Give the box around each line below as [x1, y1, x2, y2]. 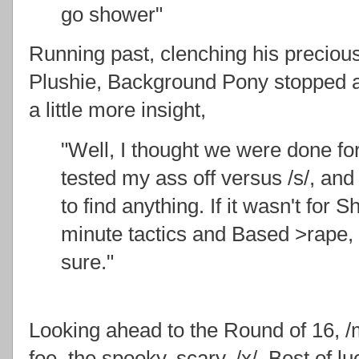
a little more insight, [29, 99, 206, 122]
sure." [61, 251, 114, 274]
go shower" [61, 2, 163, 26]
